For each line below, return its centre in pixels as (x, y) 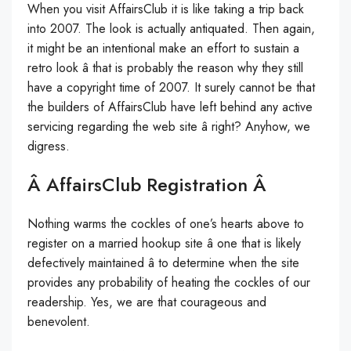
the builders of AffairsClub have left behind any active (170, 107)
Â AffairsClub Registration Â (147, 185)
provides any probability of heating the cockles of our (169, 282)
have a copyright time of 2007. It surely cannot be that (171, 87)
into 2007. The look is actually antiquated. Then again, (171, 29)
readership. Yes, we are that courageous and (147, 302)
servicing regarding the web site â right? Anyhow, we (169, 127)
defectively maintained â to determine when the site (163, 263)
